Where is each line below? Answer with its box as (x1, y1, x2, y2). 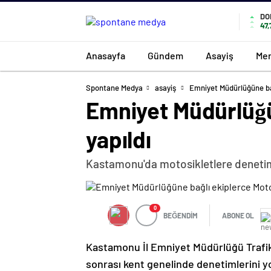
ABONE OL (222, 211, 254, 220)
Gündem (148, 49, 183, 61)
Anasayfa (86, 49, 125, 61)
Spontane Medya (86, 83, 143, 93)
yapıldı (86, 125, 151, 153)
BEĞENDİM (163, 211, 198, 220)
